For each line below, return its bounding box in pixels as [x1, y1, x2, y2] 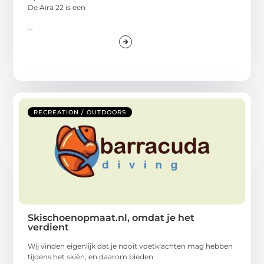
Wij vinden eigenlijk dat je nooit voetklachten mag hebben [28, 241, 233, 250]
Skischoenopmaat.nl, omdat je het [28, 212, 195, 223]
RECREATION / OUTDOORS [34, 108, 127, 116]
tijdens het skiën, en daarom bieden [28, 252, 154, 261]
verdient [28, 221, 70, 233]
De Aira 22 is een [28, 3, 86, 12]
